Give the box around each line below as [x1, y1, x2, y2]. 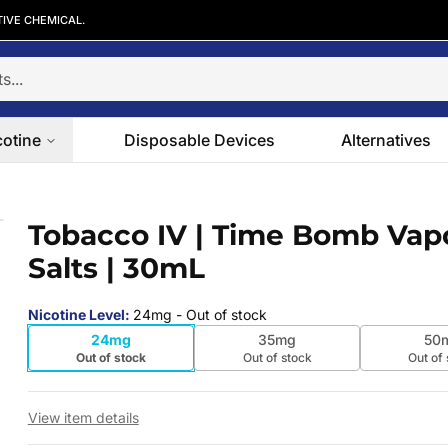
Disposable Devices [123, 130, 275, 150]
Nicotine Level [27, 306, 125, 323]
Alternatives [341, 130, 432, 150]
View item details [27, 409, 139, 426]
